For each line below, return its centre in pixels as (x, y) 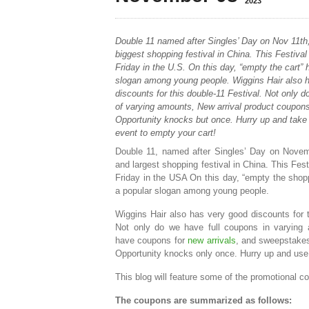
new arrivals (212, 241)
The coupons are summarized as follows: (203, 301)
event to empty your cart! (166, 133)
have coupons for (152, 241)
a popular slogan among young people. (192, 191)
